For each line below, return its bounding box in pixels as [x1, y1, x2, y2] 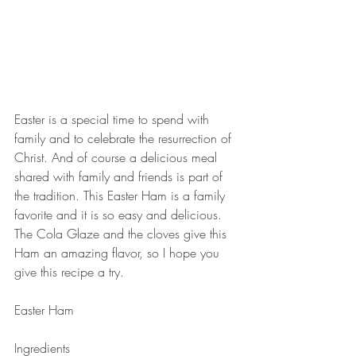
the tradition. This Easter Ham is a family [14, 186, 229, 204]
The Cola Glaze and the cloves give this [14, 224, 230, 242]
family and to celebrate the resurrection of [14, 129, 235, 147]
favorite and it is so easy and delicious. [14, 205, 226, 223]
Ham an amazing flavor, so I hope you [14, 243, 223, 261]
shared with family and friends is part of [14, 167, 226, 185]
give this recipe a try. [14, 262, 128, 281]
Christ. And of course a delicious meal [14, 148, 221, 166]
